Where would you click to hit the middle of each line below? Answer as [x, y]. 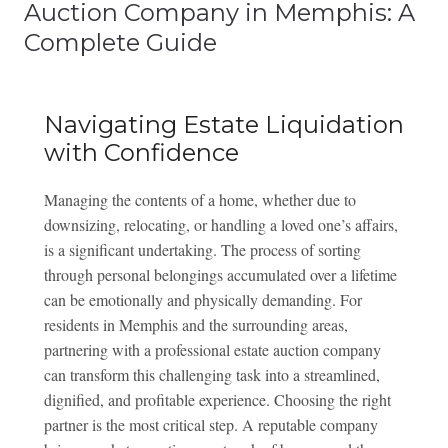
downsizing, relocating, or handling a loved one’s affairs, [220, 224]
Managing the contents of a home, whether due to [199, 199]
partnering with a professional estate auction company [212, 349]
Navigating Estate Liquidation [223, 124]
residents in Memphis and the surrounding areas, [195, 324]
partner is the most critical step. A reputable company [210, 424]
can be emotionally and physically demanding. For [202, 299]
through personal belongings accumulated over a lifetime [220, 274]
